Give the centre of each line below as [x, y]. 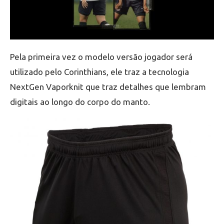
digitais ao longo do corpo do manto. [80, 102]
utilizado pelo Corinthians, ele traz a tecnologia [99, 72]
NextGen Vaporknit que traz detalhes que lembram [108, 87]
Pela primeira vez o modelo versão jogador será [101, 57]
